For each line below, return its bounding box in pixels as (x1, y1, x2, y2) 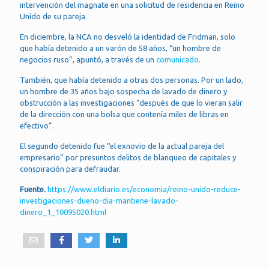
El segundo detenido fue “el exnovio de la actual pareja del (20, 142, 224, 150)
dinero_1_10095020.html (20, 208, 106, 216)
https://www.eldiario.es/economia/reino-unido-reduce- (47, 185, 241, 193)
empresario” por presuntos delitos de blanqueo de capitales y (20, 153, 236, 162)
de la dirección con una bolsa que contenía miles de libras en (20, 110, 229, 118)
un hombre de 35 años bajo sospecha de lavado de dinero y (20, 87, 227, 95)
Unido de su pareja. (20, 12, 87, 20)
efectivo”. (20, 121, 54, 130)
